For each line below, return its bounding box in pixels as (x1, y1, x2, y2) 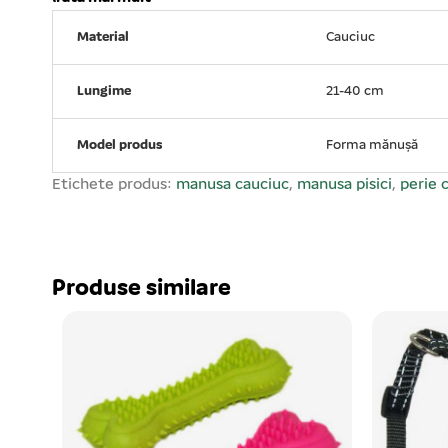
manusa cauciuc (176, 176, 289, 193)
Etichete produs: (52, 176, 176, 193)
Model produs (77, 138, 162, 154)
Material (77, 30, 129, 46)
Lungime (77, 84, 131, 100)
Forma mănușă (326, 138, 418, 154)
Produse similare (52, 276, 231, 301)
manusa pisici (297, 176, 392, 193)
